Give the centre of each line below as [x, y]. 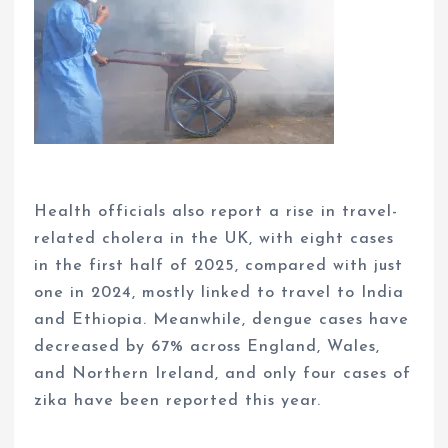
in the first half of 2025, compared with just [219, 266]
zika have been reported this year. [178, 401]
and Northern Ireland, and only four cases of [223, 374]
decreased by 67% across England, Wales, [207, 347]
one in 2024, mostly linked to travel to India [219, 293]
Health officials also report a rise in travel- [216, 212]
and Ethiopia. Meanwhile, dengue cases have [222, 320]
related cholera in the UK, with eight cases [214, 239]
